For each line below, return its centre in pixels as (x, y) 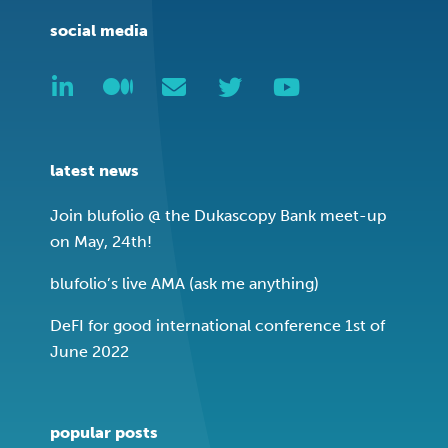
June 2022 (89, 351)
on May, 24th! (101, 241)
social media (99, 30)
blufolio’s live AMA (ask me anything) (184, 283)
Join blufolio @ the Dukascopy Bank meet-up (218, 215)
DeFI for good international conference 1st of (217, 325)
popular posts (104, 432)
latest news (94, 170)
